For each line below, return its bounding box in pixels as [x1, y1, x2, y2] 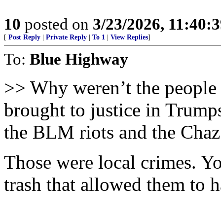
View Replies [110, 34, 148, 41]
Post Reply [8, 34, 40, 41]
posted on [21, 15, 93, 33]
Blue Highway [30, 50, 128, 68]
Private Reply [46, 34, 87, 41]
